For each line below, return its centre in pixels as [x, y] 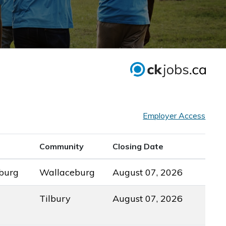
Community [62, 146]
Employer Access [174, 115]
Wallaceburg [67, 172]
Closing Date [138, 146]
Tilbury [55, 198]
